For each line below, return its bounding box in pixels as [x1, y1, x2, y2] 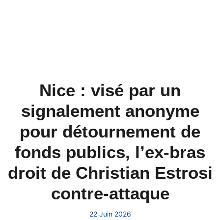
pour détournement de [20, 122, 200, 141]
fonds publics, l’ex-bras [15, 142, 205, 162]
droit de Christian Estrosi [7, 163, 213, 182]
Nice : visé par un [39, 81, 181, 100]
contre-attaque [51, 184, 169, 203]
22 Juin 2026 [89, 210, 131, 218]
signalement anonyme [21, 101, 199, 120]
